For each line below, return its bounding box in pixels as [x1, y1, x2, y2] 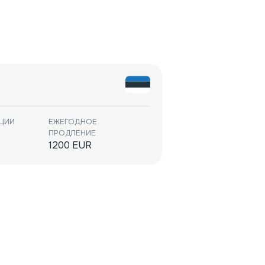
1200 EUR [49, 139, 92, 151]
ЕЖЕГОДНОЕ [49, 117, 97, 127]
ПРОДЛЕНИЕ [49, 128, 96, 138]
